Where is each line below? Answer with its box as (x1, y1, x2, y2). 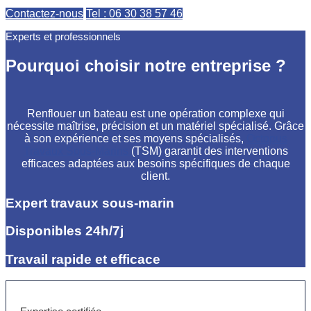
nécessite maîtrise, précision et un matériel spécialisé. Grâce (7, 119, 304, 132)
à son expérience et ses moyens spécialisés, (24, 132, 246, 144)
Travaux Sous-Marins (23, 144, 131, 157)
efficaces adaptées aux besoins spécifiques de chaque (21, 157, 290, 169)
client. (141, 169, 170, 182)
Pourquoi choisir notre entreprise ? (6, 56, 286, 76)
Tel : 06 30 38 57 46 (86, 8, 183, 20)
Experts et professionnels (6, 31, 121, 43)
